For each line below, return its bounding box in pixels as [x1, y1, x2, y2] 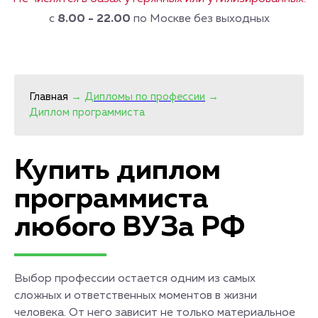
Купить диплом [14, 157, 221, 185]
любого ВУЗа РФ [14, 214, 245, 242]
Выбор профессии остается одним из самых [14, 273, 256, 285]
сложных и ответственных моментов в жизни [14, 290, 257, 302]
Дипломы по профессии [84, 92, 205, 102]
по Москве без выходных [130, 13, 270, 25]
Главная [29, 92, 68, 102]
